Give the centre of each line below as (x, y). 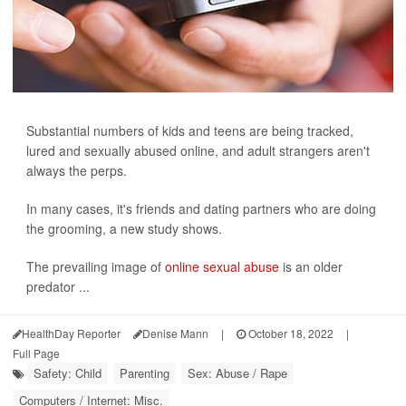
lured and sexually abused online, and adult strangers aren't (198, 150)
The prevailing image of (96, 266)
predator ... (58, 286)
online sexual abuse (222, 266)
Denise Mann (175, 333)
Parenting (145, 373)
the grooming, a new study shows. (124, 228)
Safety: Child (68, 373)
